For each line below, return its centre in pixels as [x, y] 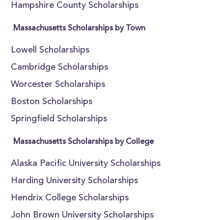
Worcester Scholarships [58, 85]
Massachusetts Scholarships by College [84, 142]
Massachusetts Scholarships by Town [80, 28]
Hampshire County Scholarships [75, 6]
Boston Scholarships [52, 102]
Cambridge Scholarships [60, 68]
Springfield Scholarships [59, 119]
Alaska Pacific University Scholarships [86, 164]
